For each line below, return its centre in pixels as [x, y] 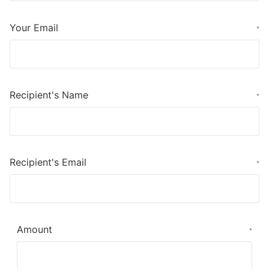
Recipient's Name [49, 95]
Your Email [34, 28]
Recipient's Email [48, 162]
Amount [35, 229]
